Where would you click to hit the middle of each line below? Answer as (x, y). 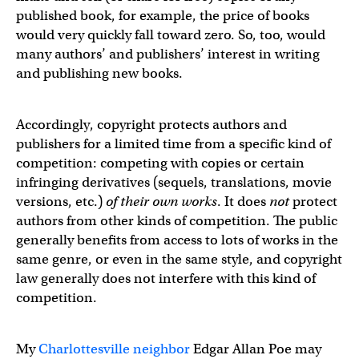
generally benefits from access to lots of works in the (177, 240)
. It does (243, 201)
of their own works (161, 201)
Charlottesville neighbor (114, 349)
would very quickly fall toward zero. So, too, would (171, 34)
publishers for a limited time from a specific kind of (173, 143)
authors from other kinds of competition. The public (177, 220)
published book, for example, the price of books (163, 15)
